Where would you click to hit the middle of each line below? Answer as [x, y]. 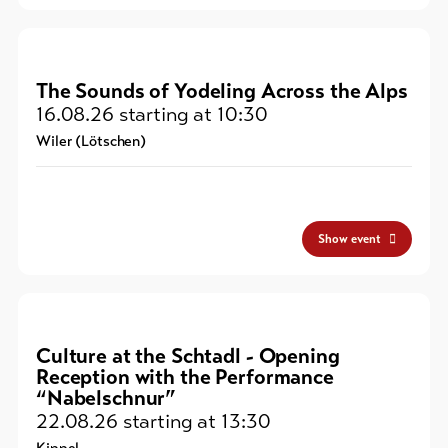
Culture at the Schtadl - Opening [188, 356]
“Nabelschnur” [106, 398]
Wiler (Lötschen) [91, 141]
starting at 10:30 [190, 114]
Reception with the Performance [185, 377]
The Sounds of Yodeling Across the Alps [222, 91]
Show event [350, 239]
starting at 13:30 [194, 421]
